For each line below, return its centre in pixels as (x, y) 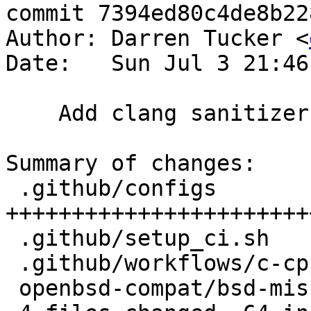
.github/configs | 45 (12, 188)
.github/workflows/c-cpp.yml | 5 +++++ (12, 263)
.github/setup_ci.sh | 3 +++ (12, 238)
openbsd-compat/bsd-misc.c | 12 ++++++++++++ (12, 288)
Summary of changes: (131, 163)
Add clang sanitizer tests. (32, 114)
